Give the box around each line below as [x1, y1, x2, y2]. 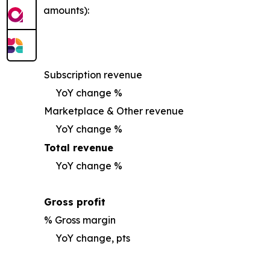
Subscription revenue [44, 69, 142, 81]
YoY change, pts [55, 232, 130, 245]
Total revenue [44, 142, 113, 154]
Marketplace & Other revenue [44, 105, 184, 118]
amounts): [43, 4, 89, 17]
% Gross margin [44, 214, 116, 227]
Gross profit [44, 196, 105, 209]
